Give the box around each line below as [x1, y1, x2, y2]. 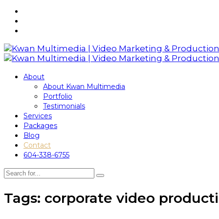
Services [23, 111, 52, 120]
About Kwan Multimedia [43, 82, 125, 91]
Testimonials [43, 101, 85, 110]
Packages [23, 121, 57, 130]
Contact [23, 140, 51, 150]
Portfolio [43, 91, 72, 101]
